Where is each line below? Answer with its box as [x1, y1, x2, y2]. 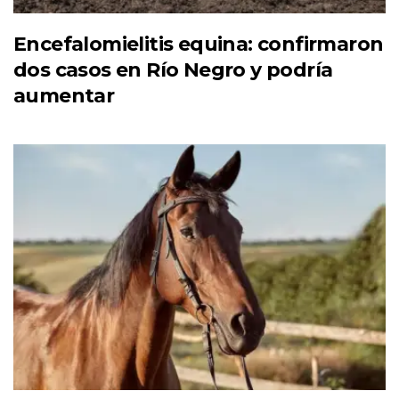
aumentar [13, 84, 115, 109]
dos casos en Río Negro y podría [13, 58, 333, 83]
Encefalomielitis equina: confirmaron [13, 32, 384, 57]
